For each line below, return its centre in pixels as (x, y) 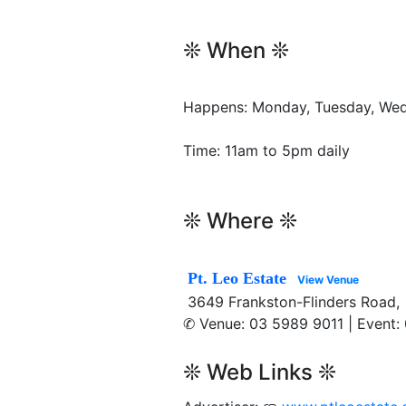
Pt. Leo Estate (237, 278)
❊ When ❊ (236, 50)
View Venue (329, 279)
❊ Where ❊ (240, 220)
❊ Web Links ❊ (260, 372)
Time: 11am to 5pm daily (266, 150)
